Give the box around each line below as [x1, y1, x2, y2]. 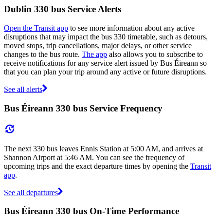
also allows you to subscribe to [107, 50, 203, 59]
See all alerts [4, 85, 42, 94]
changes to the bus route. [4, 50, 82, 59]
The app [82, 50, 107, 59]
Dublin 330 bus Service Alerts [4, 4, 121, 15]
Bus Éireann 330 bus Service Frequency [4, 103, 163, 113]
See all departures [4, 188, 58, 197]
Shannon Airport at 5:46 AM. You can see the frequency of [4, 153, 184, 162]
